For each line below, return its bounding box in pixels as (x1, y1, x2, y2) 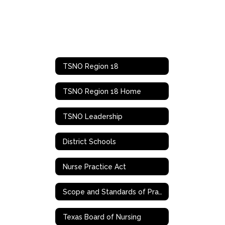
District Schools (63, 137, 116, 146)
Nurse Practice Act (63, 162, 126, 171)
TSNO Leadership (63, 112, 123, 121)
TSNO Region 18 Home (63, 87, 141, 95)
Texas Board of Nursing (63, 212, 141, 221)
